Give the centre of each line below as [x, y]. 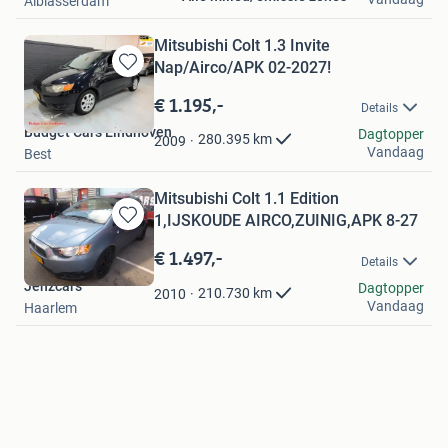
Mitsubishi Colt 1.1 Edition [246, 199]
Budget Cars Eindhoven [98, 132]
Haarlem [50, 307]
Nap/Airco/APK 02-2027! [242, 67]
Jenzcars [53, 285]
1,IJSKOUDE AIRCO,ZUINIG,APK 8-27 [286, 221]
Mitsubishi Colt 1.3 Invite [242, 45]
